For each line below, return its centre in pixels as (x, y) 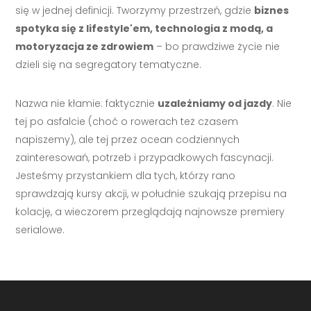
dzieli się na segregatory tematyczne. (109, 64)
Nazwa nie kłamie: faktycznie (87, 103)
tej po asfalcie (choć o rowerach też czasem (127, 121)
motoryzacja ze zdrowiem (85, 46)
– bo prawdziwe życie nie (217, 46)
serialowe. (40, 229)
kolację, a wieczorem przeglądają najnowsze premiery (150, 211)
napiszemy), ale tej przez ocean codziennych (128, 139)
